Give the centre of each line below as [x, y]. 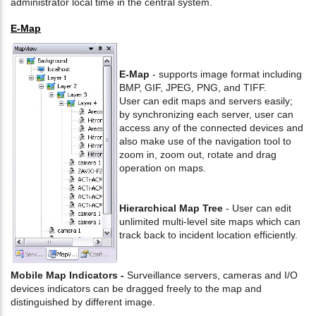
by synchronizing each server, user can [206, 115]
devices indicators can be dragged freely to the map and [136, 289]
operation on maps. [163, 168]
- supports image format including [226, 74]
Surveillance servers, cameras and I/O [212, 275]
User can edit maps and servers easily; [206, 101]
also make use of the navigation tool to [205, 141]
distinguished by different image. [83, 302]
